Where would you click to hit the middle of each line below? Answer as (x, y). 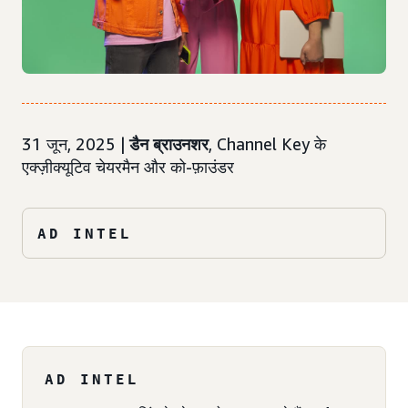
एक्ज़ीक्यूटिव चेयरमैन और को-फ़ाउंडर (128, 167)
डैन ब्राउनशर (169, 144)
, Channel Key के (267, 144)
